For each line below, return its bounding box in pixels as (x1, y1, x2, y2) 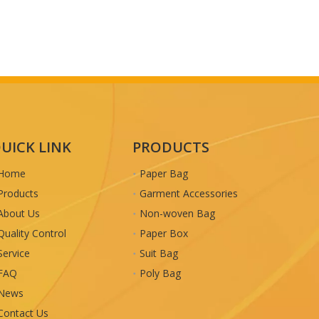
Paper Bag (140, 167, 188, 180)
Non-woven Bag (140, 206, 215, 220)
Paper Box (140, 226, 188, 240)
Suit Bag (140, 246, 178, 260)
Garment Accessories (140, 187, 238, 200)
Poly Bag (140, 266, 181, 280)
